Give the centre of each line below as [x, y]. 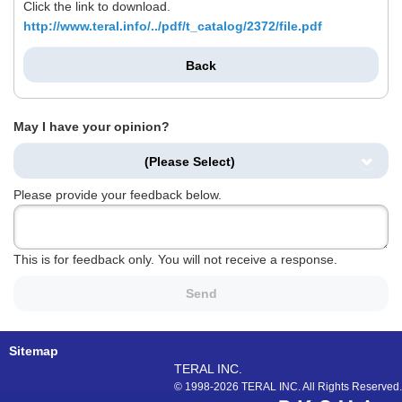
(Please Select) [190, 161]
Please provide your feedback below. [118, 194]
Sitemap [34, 350]
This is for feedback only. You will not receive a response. [175, 259]
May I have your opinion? [92, 127]
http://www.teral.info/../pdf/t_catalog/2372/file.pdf [173, 26]
